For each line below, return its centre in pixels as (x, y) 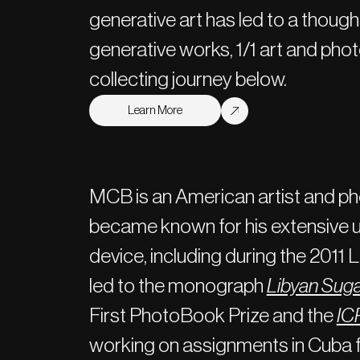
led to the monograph (178, 286)
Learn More (155, 110)
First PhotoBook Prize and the (213, 316)
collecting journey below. (188, 80)
